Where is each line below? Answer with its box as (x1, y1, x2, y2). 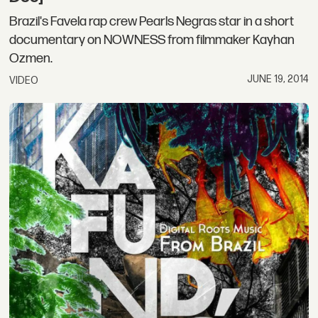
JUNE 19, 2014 (246, 72, 309, 85)
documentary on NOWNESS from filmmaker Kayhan (9, 31, 295, 48)
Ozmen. (9, 50, 53, 67)
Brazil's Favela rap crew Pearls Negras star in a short (9, 13, 295, 30)
